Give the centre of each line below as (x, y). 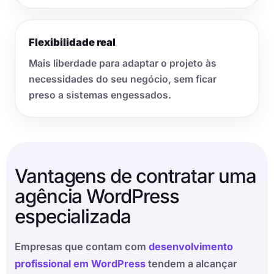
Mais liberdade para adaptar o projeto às (123, 64)
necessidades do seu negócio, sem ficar (123, 80)
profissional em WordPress (80, 264)
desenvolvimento (191, 247)
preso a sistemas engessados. (100, 95)
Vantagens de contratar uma (135, 176)
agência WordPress (97, 197)
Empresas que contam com (82, 247)
